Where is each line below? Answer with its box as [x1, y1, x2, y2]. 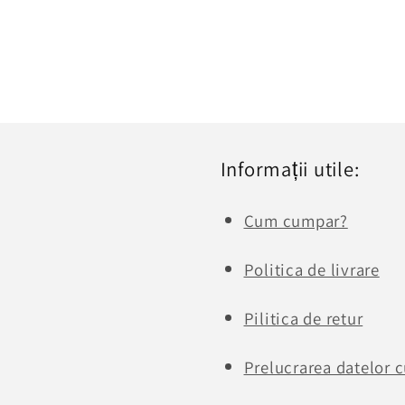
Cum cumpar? [243, 210, 348, 232]
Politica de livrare [243, 259, 380, 281]
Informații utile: [220, 155, 360, 183]
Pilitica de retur [243, 307, 363, 330]
